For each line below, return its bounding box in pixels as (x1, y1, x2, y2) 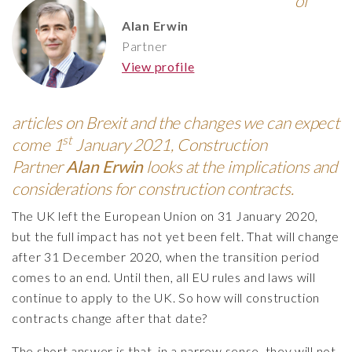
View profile (122, 59, 195, 74)
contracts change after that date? (12, 310, 208, 325)
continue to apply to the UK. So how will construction (12, 290, 321, 305)
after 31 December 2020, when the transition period (12, 249, 321, 264)
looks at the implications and (143, 156, 338, 176)
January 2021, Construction (72, 134, 267, 154)
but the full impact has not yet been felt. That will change (12, 229, 339, 244)
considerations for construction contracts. (12, 178, 294, 198)
